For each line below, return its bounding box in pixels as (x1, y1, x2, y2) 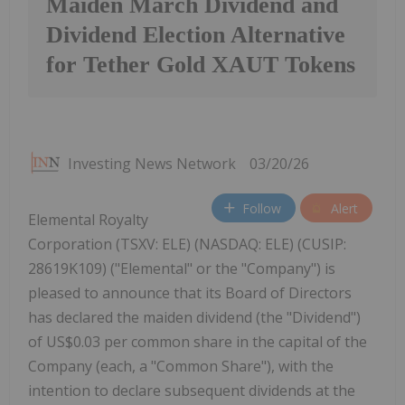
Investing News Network (68, 154, 236, 174)
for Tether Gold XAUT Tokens (46, 52, 355, 79)
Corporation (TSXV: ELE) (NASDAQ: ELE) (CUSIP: (28, 234, 346, 255)
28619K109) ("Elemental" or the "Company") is (28, 259, 335, 279)
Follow (242, 199, 281, 217)
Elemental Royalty (28, 210, 148, 231)
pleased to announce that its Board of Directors (28, 283, 352, 304)
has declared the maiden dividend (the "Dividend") (28, 307, 361, 328)
